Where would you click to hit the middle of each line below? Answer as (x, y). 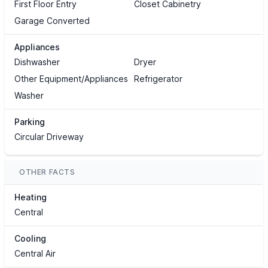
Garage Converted (52, 21)
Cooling (30, 239)
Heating (31, 197)
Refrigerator (158, 79)
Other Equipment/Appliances (71, 79)
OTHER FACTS (47, 172)
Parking (30, 122)
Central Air (35, 254)
